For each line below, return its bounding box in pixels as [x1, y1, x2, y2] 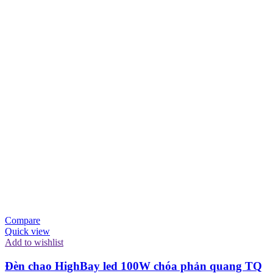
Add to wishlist [5, 237, 63, 248]
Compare [5, 215, 40, 226]
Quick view [5, 226, 50, 237]
